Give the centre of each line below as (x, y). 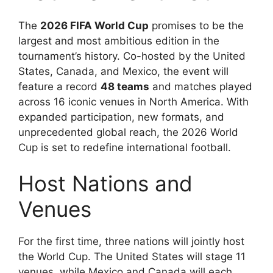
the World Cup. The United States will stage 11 (132, 257)
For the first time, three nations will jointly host (131, 242)
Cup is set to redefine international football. (125, 147)
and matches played (201, 86)
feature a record (59, 86)
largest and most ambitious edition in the (119, 41)
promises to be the (196, 25)
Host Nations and (105, 184)
